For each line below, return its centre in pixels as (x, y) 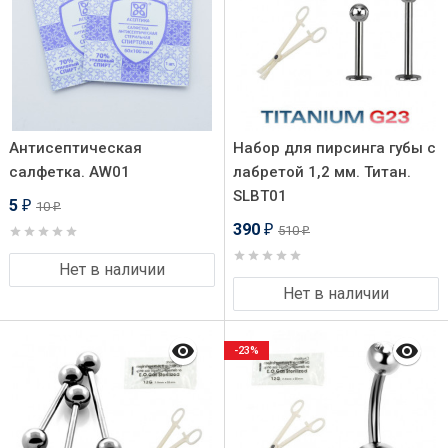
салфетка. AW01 (69, 172)
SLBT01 (260, 196)
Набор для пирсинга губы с (334, 148)
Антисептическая (75, 148)
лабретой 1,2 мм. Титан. (322, 172)
